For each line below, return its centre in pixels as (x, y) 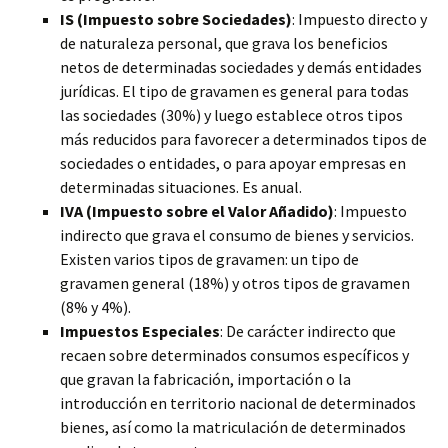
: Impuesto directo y (359, 19)
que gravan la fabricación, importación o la (205, 379)
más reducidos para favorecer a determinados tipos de (243, 139)
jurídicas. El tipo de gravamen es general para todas (234, 91)
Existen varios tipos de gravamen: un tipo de (209, 259)
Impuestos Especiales (140, 331)
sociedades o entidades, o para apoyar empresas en (233, 163)
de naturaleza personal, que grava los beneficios (224, 43)
